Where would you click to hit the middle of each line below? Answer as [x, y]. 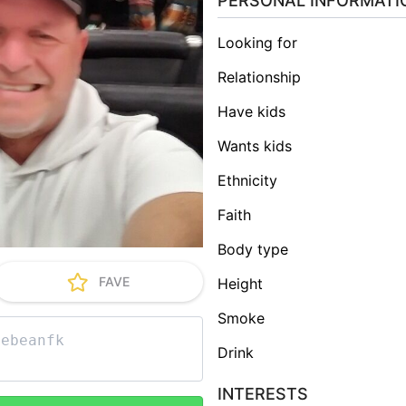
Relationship [264, 77]
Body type [257, 249]
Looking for [261, 42]
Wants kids [261, 145]
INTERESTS [263, 393]
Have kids [257, 111]
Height [246, 283]
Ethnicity [252, 180]
